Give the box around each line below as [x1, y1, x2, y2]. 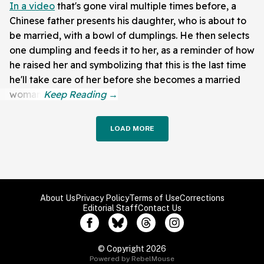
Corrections [179, 193, 225, 203]
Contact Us [138, 203, 181, 213]
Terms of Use [128, 193, 180, 203]
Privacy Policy [75, 193, 129, 203]
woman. [9, 88, 44, 101]
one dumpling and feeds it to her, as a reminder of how [9, 44, 255, 57]
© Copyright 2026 [98, 244, 166, 254]
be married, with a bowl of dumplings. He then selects [9, 29, 249, 42]
